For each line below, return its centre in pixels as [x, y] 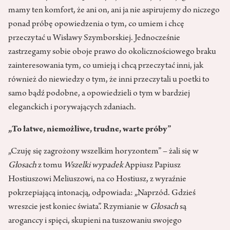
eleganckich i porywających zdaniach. [72, 108]
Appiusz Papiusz [153, 166]
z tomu [50, 166]
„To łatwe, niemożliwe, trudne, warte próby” [90, 130]
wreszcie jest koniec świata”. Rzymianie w [79, 208]
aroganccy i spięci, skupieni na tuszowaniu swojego [95, 222]
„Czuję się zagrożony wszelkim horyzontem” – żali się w [103, 152]
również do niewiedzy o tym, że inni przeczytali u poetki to [109, 80]
